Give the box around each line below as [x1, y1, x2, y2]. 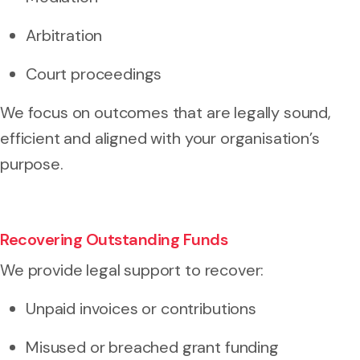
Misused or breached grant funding [26, 336, 279, 358]
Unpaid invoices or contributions [26, 297, 256, 319]
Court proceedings [26, 63, 162, 84]
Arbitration [26, 24, 103, 46]
